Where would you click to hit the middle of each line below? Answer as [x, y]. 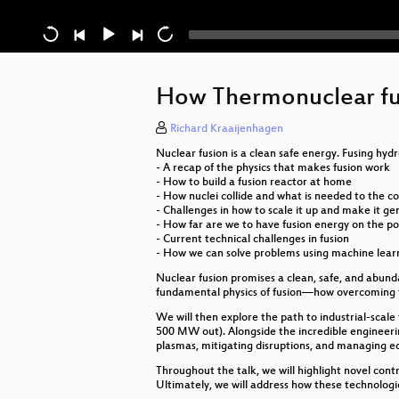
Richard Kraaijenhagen [227, 129]
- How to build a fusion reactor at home [254, 183]
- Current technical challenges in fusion [252, 240]
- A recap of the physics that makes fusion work [273, 168]
